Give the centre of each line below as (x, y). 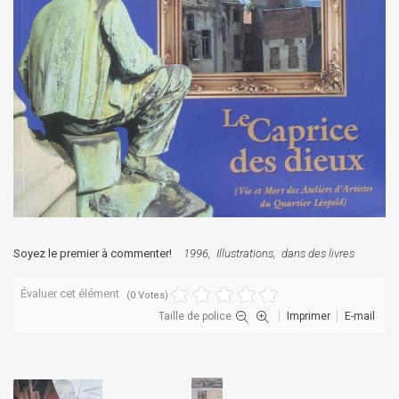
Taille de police (195, 316)
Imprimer (309, 316)
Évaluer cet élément (70, 293)
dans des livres (318, 253)
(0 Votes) (147, 295)
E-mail (360, 316)
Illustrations (245, 253)
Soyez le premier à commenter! (93, 253)
